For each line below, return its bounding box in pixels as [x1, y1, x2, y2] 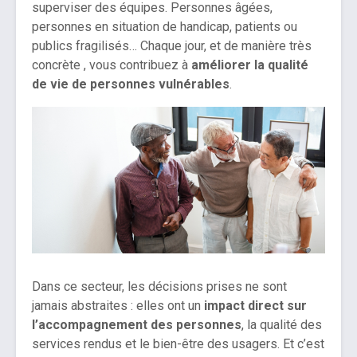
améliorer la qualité [191, 57, 308, 73]
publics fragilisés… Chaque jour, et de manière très [32, 38, 312, 54]
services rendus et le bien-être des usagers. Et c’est [32, 336, 324, 352]
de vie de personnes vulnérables [32, 76, 229, 92]
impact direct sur [204, 298, 307, 314]
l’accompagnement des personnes [32, 317, 241, 333]
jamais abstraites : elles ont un [32, 298, 204, 314]
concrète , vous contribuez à [32, 57, 191, 73]
